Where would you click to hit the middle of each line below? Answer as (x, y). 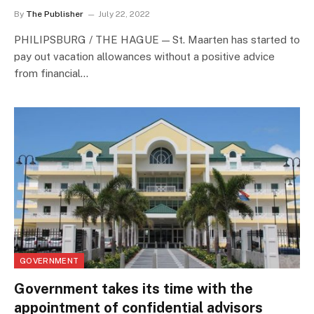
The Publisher (55, 14)
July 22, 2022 (124, 14)
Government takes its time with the (134, 288)
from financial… (51, 74)
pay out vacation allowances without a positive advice (144, 57)
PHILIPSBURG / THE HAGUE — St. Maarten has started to (157, 40)
